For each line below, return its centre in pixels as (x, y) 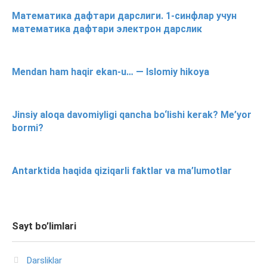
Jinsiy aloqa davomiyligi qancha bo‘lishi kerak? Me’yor (132, 114)
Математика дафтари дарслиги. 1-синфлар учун (124, 15)
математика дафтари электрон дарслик (107, 29)
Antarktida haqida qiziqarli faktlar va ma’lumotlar (122, 170)
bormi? (28, 128)
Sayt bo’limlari (44, 226)
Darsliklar (44, 260)
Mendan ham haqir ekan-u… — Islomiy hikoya (111, 72)
